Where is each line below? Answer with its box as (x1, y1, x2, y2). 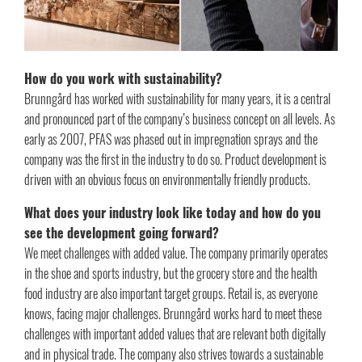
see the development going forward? (24, 222, 219, 242)
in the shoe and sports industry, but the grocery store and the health (24, 263, 318, 283)
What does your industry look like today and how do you (24, 202, 321, 222)
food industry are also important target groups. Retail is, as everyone (24, 283, 318, 303)
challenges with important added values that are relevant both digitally (24, 323, 326, 343)
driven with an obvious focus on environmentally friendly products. (24, 169, 310, 189)
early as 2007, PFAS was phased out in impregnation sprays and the (24, 128, 318, 149)
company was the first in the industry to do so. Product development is (24, 149, 326, 169)
